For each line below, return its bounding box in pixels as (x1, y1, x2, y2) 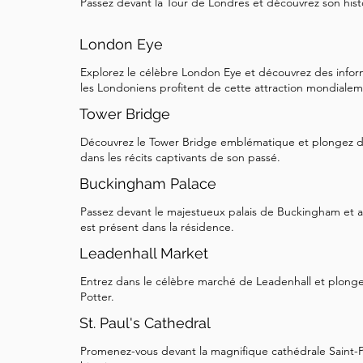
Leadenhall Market (79, 245, 208, 262)
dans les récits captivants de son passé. (80, 150, 280, 164)
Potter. (80, 289, 114, 304)
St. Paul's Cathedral (79, 314, 211, 331)
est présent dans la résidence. (80, 220, 234, 234)
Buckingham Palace (79, 175, 216, 192)
